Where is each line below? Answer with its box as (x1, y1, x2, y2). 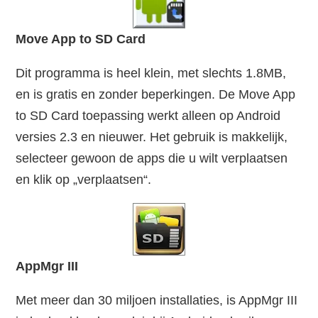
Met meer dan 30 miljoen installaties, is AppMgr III (16, 293, 298, 308)
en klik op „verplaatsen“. (16, 172, 152, 187)
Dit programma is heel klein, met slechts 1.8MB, (16, 66, 287, 81)
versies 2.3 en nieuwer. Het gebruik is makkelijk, (16, 130, 288, 145)
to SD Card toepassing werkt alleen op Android (16, 109, 281, 124)
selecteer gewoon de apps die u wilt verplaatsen (16, 151, 288, 166)
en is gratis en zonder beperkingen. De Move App (16, 87, 296, 102)
